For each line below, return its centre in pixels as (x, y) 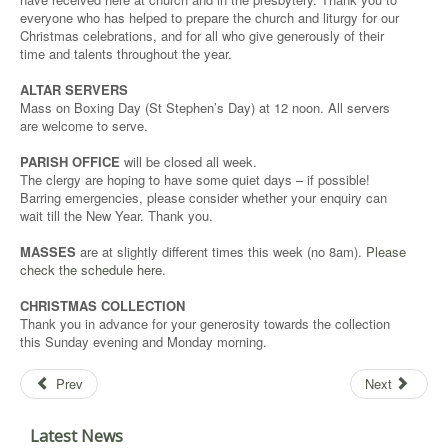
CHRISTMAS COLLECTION (102, 305)
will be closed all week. (188, 161)
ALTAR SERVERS (74, 89)
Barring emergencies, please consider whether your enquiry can (203, 197)
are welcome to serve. (84, 125)
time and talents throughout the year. (126, 53)
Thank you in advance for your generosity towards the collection (205, 323)
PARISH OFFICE (70, 161)
